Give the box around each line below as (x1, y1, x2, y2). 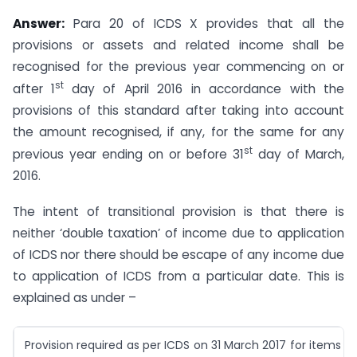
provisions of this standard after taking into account (13, 102, 344, 120)
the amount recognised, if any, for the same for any (13, 124, 344, 141)
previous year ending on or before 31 (13, 146, 244, 163)
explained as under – (13, 289, 136, 307)
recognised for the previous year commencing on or (13, 58, 344, 76)
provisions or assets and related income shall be (13, 37, 344, 54)
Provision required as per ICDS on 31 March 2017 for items (25, 336, 341, 353)
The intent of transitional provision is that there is (13, 203, 344, 221)
